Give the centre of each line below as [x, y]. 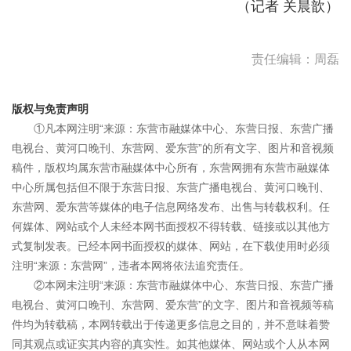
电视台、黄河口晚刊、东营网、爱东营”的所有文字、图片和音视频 [173, 148]
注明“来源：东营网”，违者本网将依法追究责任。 [131, 266]
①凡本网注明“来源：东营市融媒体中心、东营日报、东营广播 [184, 129]
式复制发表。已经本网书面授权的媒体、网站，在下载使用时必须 [171, 246]
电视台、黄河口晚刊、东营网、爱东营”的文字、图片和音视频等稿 [173, 305]
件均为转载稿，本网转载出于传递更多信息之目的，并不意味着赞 [171, 325]
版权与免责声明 [50, 109]
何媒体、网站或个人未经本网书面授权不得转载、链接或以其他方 [171, 227]
